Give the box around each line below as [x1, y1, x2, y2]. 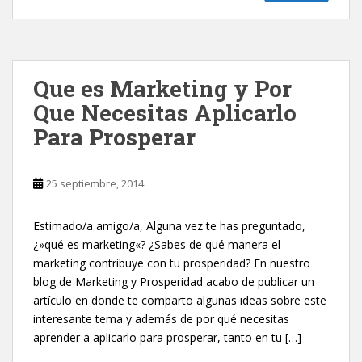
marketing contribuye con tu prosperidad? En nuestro [33, 255, 310, 271]
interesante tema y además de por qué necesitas [33, 311, 289, 326]
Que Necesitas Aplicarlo [33, 98, 297, 128]
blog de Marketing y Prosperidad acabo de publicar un [33, 274, 314, 289]
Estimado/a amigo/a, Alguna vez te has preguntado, [33, 218, 305, 234]
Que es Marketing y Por [33, 74, 292, 103]
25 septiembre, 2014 [46, 176, 144, 191]
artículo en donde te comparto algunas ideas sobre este [33, 293, 326, 308]
